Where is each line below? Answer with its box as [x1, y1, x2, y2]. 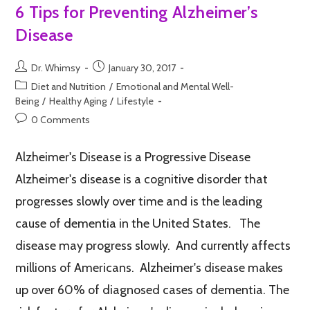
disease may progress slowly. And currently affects [15, 237, 291, 253]
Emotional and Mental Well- [116, 80, 235, 93]
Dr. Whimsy [31, 61, 81, 74]
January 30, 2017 [109, 61, 176, 74]
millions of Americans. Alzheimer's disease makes [15, 259, 284, 275]
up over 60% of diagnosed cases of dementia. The [15, 282, 290, 298]
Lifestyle [117, 94, 154, 107]
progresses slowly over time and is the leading [15, 193, 263, 209]
